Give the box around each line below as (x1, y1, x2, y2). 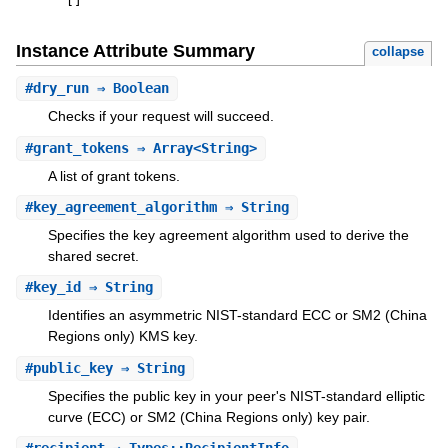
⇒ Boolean (88, 80, 169, 97)
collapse (372, 44, 425, 60)
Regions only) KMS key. (47, 328, 198, 345)
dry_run (32, 80, 89, 97)
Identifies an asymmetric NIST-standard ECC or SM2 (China (47, 307, 427, 324)
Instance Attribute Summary (15, 41, 255, 62)
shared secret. (47, 247, 139, 264)
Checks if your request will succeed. (47, 108, 274, 125)
